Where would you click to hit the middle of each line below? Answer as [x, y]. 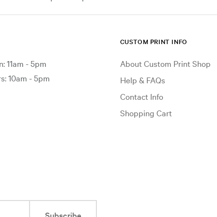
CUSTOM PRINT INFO [154, 41]
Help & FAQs [142, 80]
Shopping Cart [146, 113]
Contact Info [141, 96]
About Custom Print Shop [165, 63]
